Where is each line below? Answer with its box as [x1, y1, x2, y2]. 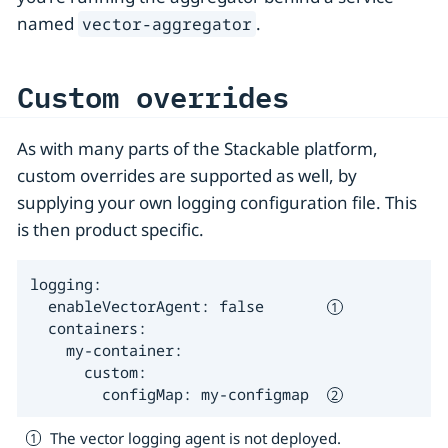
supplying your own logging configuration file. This [17, 190, 417, 214]
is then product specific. [17, 217, 204, 241]
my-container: [29, 339, 183, 360]
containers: [29, 317, 147, 338]
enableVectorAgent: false [29, 295, 327, 316]
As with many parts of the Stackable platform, [17, 136, 378, 160]
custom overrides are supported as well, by [17, 163, 357, 187]
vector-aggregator [82, 13, 253, 36]
